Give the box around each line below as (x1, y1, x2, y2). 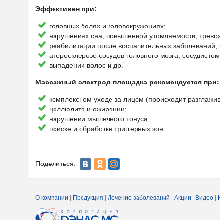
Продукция (73, 194, 103, 201)
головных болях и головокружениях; (49, 22, 165, 30)
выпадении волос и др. (49, 61, 123, 69)
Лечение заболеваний (108, 194, 170, 201)
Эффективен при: (35, 5, 97, 13)
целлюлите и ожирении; (49, 105, 127, 113)
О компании (35, 194, 68, 201)
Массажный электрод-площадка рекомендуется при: (35, 78, 219, 86)
